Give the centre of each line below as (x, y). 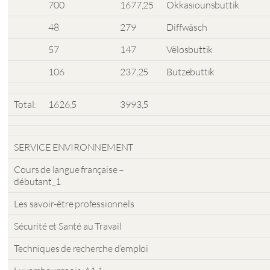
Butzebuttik (191, 72)
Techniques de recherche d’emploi (81, 248)
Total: (25, 104)
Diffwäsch (187, 27)
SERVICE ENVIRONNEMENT (74, 147)
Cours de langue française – (69, 169)
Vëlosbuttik (190, 49)
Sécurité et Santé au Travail (68, 226)
